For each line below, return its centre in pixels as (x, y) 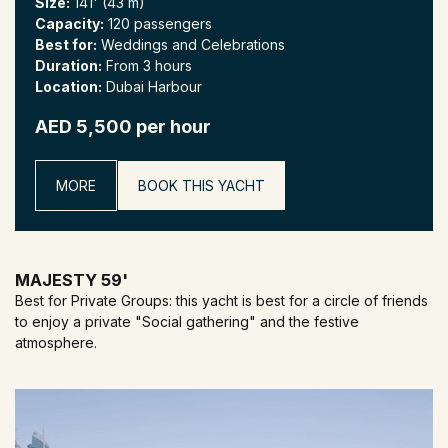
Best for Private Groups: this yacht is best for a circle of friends (221, 301)
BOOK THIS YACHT (201, 186)
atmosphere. (56, 343)
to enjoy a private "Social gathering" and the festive (187, 322)
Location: (68, 87)
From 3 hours (147, 66)
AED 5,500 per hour (123, 127)
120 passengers (158, 24)
